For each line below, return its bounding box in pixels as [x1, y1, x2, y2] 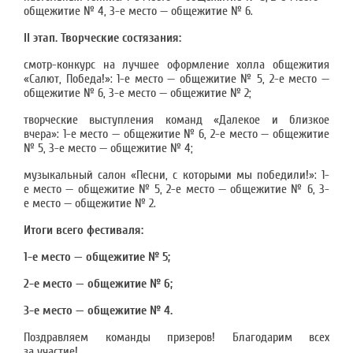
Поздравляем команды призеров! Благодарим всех [24, 330, 329, 344]
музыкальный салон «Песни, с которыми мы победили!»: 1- [24, 168, 329, 182]
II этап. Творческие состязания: [24, 31, 181, 45]
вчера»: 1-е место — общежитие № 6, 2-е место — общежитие [24, 127, 329, 141]
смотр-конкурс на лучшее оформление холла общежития [24, 58, 329, 72]
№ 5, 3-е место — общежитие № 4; [24, 141, 193, 155]
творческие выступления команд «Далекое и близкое [24, 113, 329, 127]
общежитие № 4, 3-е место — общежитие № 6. [24, 4, 253, 18]
